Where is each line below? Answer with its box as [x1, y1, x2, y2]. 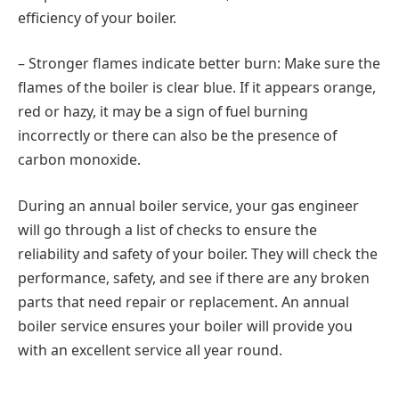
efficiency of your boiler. [18, 7, 176, 28]
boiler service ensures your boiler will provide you [18, 315, 353, 336]
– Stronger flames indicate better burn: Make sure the [18, 53, 380, 74]
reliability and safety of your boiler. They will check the [18, 243, 378, 264]
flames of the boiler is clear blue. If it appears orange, [18, 77, 376, 98]
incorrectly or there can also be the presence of [18, 126, 337, 146]
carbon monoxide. [18, 150, 141, 170]
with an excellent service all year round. [18, 339, 282, 360]
